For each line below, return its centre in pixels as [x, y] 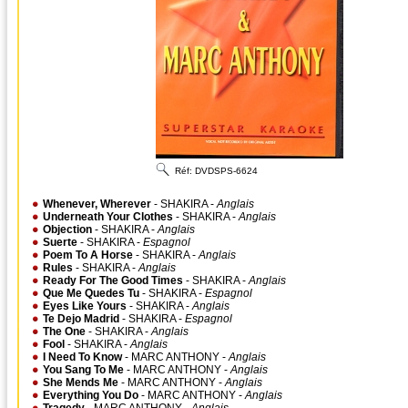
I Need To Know [82, 357]
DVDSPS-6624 [226, 171]
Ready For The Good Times [113, 280]
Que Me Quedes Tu [91, 293]
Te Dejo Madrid [81, 319]
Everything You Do [91, 395]
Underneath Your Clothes [108, 217]
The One [64, 331]
